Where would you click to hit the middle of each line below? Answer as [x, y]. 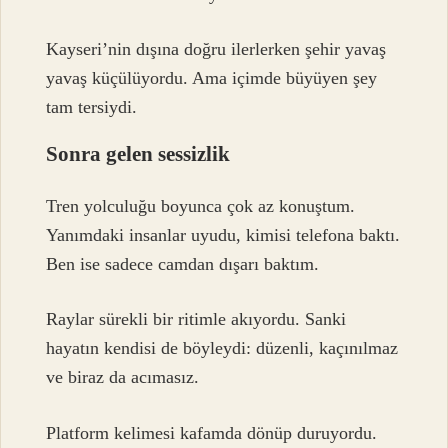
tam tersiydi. [92, 107]
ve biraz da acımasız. [123, 377]
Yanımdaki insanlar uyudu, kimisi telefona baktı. [223, 234]
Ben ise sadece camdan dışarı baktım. [183, 263]
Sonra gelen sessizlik [138, 154]
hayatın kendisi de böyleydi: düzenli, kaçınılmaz [222, 348]
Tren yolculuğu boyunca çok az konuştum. [201, 205]
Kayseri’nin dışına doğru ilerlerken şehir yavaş [216, 49]
